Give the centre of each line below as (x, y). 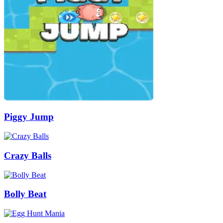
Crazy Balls (28, 155)
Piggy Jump (29, 117)
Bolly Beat (25, 194)
